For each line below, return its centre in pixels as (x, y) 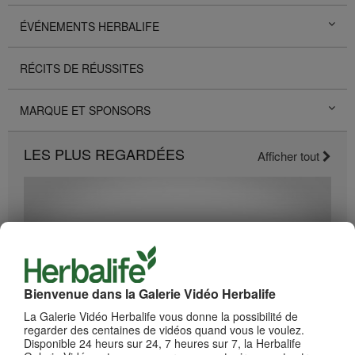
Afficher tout (290, 155)
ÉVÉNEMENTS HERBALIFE (90, 26)
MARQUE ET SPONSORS (85, 110)
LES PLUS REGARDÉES (104, 153)
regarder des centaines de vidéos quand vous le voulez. (164, 329)
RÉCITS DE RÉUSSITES (82, 68)
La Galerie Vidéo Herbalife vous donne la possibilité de (161, 316)
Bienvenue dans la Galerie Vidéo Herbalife (150, 293)
